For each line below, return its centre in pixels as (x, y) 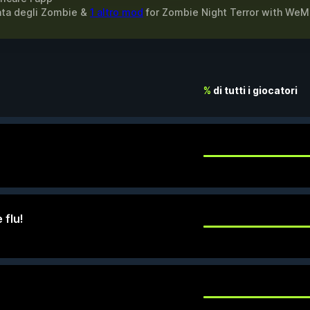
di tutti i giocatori (254, 90)
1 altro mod (117, 12)
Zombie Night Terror (210, 12)
